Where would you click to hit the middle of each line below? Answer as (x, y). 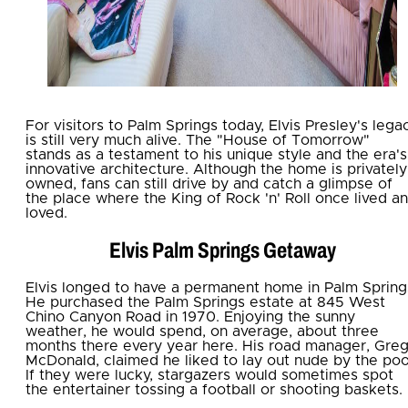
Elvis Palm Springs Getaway (222, 251)
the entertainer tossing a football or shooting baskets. (214, 389)
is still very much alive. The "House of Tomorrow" (198, 141)
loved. (46, 214)
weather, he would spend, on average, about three (202, 331)
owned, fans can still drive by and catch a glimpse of (209, 184)
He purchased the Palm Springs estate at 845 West (205, 302)
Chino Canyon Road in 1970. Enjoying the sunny (190, 316)
